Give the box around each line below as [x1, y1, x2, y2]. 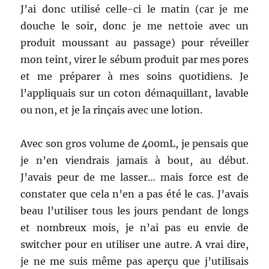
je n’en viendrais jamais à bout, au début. [20, 154, 249, 166]
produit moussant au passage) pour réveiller [20, 36, 249, 49]
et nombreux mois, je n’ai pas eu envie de [20, 221, 249, 234]
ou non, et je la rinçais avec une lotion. [20, 103, 203, 116]
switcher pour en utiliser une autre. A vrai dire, [20, 238, 249, 250]
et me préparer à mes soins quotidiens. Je [20, 70, 249, 82]
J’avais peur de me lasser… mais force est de [20, 171, 249, 183]
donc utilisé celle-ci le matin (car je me [41, 2, 249, 15]
